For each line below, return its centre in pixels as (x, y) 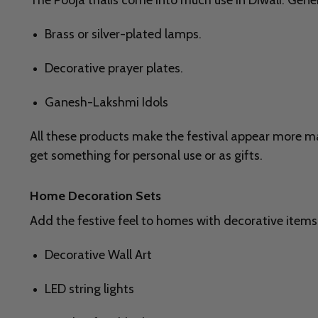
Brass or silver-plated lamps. (123, 34)
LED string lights (89, 289)
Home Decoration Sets (95, 196)
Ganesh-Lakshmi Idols (106, 103)
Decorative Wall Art (98, 255)
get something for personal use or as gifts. (146, 156)
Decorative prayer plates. (114, 68)
